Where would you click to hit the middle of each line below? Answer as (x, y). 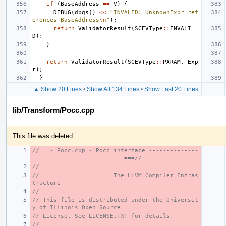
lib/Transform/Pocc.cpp (53, 110)
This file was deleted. (44, 136)
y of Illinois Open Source (76, 207)
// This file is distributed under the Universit (115, 200)
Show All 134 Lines (113, 89)
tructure (46, 183)
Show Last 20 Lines (171, 89)
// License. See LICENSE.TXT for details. (103, 216)
